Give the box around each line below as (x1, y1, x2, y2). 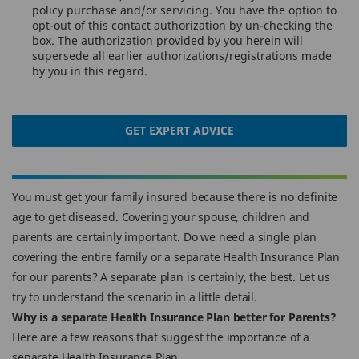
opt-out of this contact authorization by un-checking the (32, 18, 333, 33)
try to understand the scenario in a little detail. (12, 289, 257, 305)
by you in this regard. (32, 63, 147, 79)
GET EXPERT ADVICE (125, 123, 234, 138)
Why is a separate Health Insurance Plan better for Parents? (12, 309, 337, 325)
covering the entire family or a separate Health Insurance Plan (12, 249, 341, 264)
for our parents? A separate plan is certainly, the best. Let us (12, 269, 330, 284)
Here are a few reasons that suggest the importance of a (12, 329, 310, 345)
